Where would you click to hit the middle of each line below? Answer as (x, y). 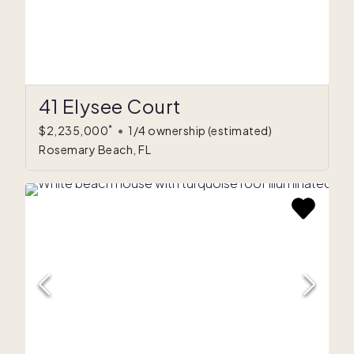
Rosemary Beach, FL (95, 150)
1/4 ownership (167, 131)
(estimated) (239, 131)
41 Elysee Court (110, 106)
